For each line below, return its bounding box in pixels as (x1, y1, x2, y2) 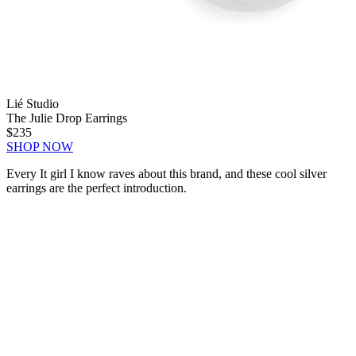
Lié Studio (6, 97, 59, 111)
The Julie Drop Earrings (6, 111, 127, 126)
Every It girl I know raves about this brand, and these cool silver (6, 167, 327, 181)
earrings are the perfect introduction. (6, 181, 187, 195)
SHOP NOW (6, 140, 73, 154)
